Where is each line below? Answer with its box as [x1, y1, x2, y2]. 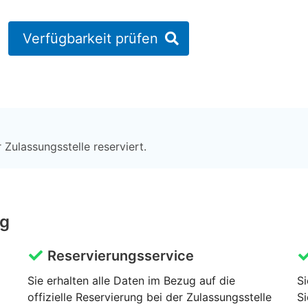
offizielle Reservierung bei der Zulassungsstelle [27, 290, 272, 305]
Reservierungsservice [43, 247, 194, 265]
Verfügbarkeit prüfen [23, 30, 158, 47]
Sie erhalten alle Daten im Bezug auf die [27, 274, 235, 288]
